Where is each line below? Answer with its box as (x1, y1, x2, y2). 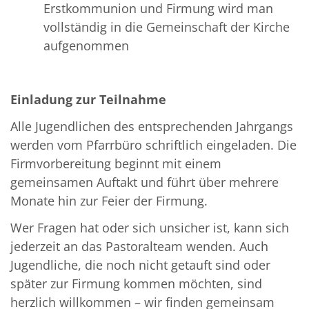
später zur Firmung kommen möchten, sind (10, 275, 262, 292)
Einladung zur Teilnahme (10, 91, 166, 108)
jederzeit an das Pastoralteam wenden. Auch (10, 238, 268, 255)
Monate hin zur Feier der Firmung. (10, 192, 208, 210)
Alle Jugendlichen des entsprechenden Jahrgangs (10, 118, 293, 135)
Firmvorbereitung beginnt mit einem (10, 155, 221, 172)
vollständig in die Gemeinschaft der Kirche (43, 19, 290, 36)
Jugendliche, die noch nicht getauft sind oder (10, 257, 270, 274)
